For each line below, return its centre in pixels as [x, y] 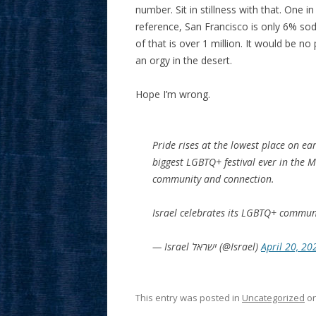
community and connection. [213, 179]
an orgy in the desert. [184, 60]
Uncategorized [273, 298]
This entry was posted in [189, 298]
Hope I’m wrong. [173, 94]
